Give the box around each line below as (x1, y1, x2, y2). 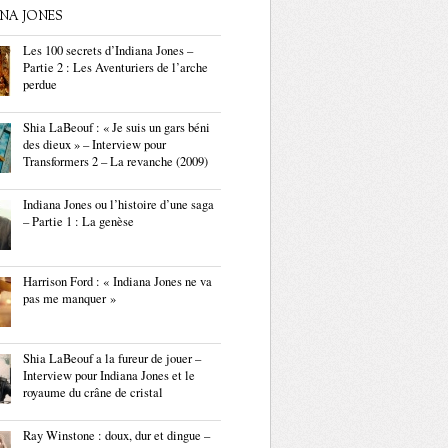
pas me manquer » (23, 290, 116, 307)
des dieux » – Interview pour (23, 136, 166, 153)
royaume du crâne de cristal (23, 384, 163, 401)
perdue (23, 76, 57, 93)
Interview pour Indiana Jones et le (23, 367, 195, 384)
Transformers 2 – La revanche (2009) (23, 153, 208, 170)
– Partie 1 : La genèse (23, 213, 134, 230)
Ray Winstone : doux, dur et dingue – (23, 427, 210, 444)
